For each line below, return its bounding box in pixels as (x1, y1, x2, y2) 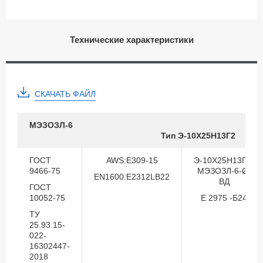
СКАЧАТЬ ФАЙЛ (35, 89, 96, 99)
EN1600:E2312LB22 (94, 172, 170, 182)
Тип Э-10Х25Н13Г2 (161, 131, 235, 141)
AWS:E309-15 (106, 156, 158, 166)
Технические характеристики (69, 35, 194, 45)
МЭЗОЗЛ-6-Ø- (197, 166, 251, 176)
